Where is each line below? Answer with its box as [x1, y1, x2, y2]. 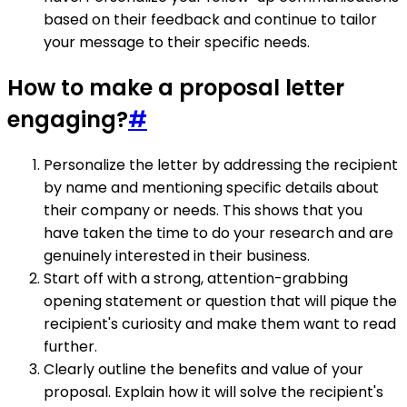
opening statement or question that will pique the [44, 290, 397, 312]
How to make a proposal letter [7, 72, 344, 103]
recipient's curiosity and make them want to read [44, 313, 396, 334]
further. [44, 335, 97, 357]
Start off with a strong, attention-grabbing [44, 267, 348, 289]
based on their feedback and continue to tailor [44, 8, 377, 30]
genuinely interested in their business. [44, 244, 310, 266]
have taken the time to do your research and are [44, 222, 393, 243]
